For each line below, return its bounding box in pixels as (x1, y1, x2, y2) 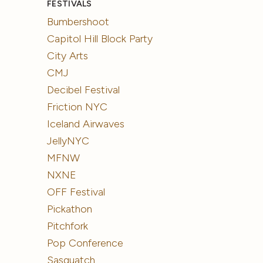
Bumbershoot (47, 15, 110, 29)
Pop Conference (47, 236, 124, 249)
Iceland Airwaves (47, 117, 125, 130)
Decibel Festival (47, 83, 120, 97)
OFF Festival (47, 185, 106, 198)
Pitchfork (47, 219, 89, 232)
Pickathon (47, 202, 93, 215)
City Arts (47, 49, 89, 63)
